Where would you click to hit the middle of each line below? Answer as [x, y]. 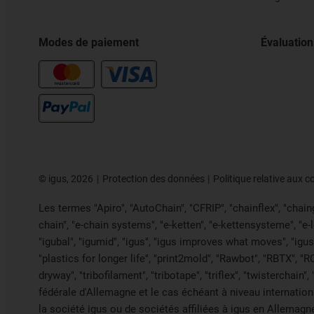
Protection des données [153, 178]
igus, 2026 [70, 178]
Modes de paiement [89, 42]
